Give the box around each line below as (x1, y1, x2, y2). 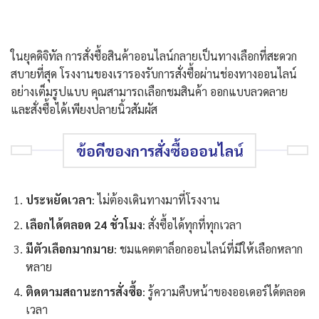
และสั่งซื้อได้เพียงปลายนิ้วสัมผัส (11, 101, 157, 117)
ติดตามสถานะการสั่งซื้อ (25, 283, 142, 299)
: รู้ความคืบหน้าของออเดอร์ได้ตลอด (142, 283, 305, 299)
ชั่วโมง (109, 216, 142, 232)
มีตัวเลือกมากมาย (25, 241, 114, 257)
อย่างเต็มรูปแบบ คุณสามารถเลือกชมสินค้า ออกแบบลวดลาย (11, 83, 288, 99)
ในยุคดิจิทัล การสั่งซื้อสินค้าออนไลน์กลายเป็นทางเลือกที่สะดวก (11, 48, 297, 63)
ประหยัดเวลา (25, 192, 92, 207)
